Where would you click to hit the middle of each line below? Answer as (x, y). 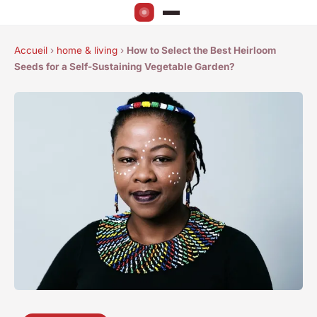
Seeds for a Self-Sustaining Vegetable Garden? (125, 67)
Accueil (31, 51)
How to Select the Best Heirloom (201, 51)
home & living (87, 51)
